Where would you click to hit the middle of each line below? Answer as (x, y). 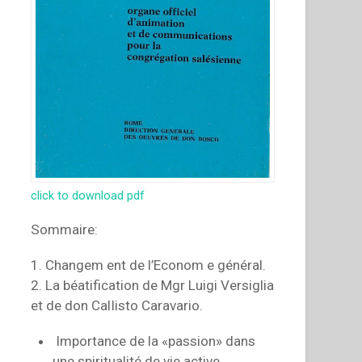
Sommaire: (65, 230)
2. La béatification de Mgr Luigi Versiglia (153, 286)
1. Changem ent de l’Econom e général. (149, 265)
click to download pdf (88, 196)
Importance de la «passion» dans (154, 341)
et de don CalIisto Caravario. (117, 306)
